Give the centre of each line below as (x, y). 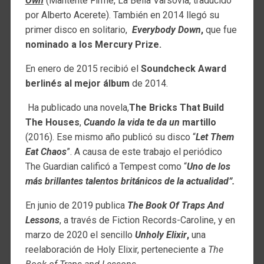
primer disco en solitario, (77, 29)
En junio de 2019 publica (75, 205)
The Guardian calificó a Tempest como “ (106, 166)
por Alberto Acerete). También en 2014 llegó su (122, 15)
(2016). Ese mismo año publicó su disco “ (110, 137)
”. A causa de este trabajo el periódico (144, 151)
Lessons (42, 220)
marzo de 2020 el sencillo (80, 235)
